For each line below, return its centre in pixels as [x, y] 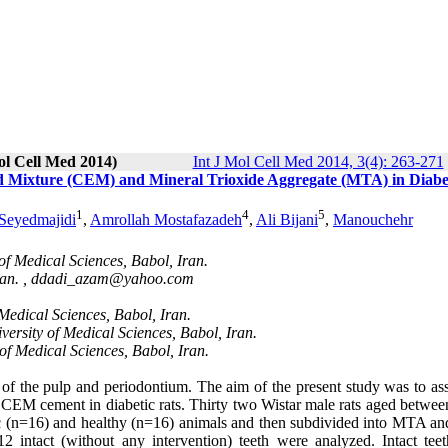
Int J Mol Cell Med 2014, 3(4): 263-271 [318, 161]
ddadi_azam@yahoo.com [112, 278]
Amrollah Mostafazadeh [166, 220]
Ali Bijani [287, 220]
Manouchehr [373, 220]
